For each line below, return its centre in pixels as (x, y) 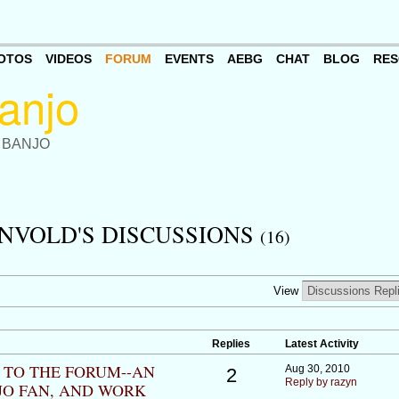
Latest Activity (322, 344)
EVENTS (189, 59)
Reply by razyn (321, 383)
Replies (231, 344)
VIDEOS (68, 59)
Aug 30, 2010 (317, 369)
